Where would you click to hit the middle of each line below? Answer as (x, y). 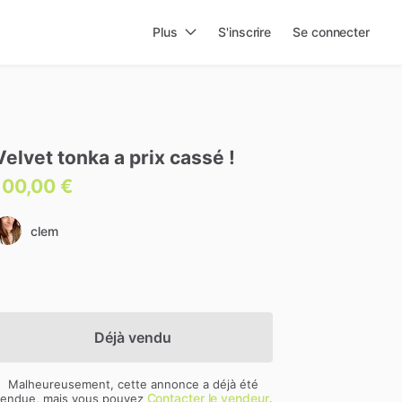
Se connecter (331, 32)
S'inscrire (245, 32)
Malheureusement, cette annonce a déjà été (133, 384)
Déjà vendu (133, 337)
